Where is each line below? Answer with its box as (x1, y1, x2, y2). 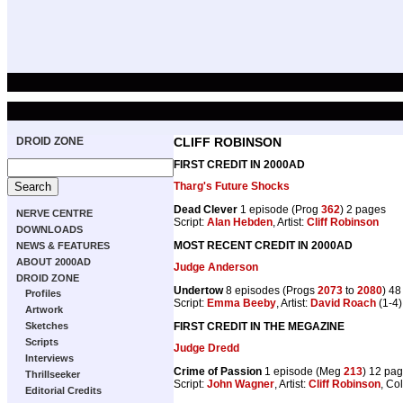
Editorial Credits (25, 385, 102, 396)
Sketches (25, 320, 68, 331)
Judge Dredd (174, 341, 239, 354)
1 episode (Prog (237, 202, 321, 216)
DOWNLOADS (16, 224, 83, 235)
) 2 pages (340, 202, 386, 216)
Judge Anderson (174, 260, 258, 273)
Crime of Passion (174, 364, 262, 378)
